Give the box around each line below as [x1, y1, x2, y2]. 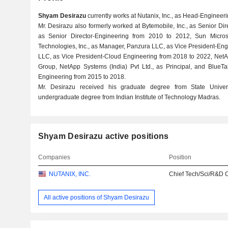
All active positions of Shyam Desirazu [43, 193, 149, 201]
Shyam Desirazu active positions [38, 132, 169, 140]
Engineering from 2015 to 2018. [38, 73, 126, 80]
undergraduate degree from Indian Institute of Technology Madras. [38, 94, 220, 101]
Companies [38, 154, 70, 161]
